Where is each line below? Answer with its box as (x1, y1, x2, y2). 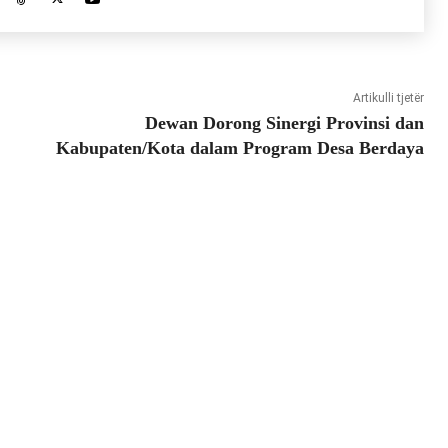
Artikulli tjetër (352, 91, 424, 106)
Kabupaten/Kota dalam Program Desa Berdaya (55, 138, 424, 159)
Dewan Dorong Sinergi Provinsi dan (144, 113, 424, 134)
